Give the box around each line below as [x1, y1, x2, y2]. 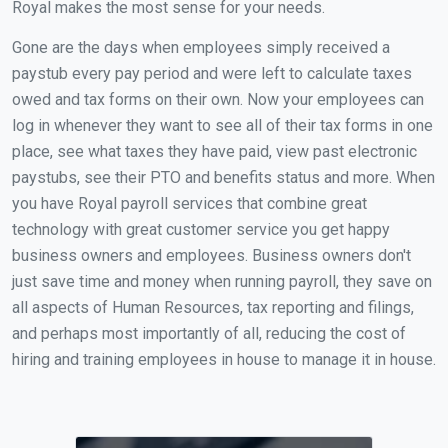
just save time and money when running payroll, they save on [12, 272, 432, 291]
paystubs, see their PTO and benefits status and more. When [12, 168, 435, 187]
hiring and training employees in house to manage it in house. [12, 350, 436, 369]
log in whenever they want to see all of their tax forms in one [12, 116, 433, 135]
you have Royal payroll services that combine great [12, 194, 367, 213]
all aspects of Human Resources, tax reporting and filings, [12, 298, 414, 317]
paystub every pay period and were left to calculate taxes [12, 64, 412, 83]
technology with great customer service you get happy [12, 220, 390, 239]
